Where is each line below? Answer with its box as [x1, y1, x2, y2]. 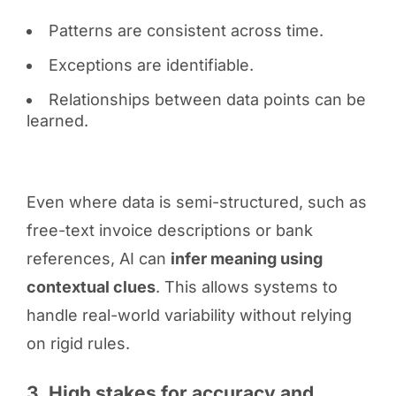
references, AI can [26, 248, 171, 268]
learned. [26, 110, 88, 130]
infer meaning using [170, 248, 323, 268]
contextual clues [26, 277, 156, 296]
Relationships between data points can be [48, 89, 366, 109]
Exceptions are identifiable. [48, 55, 254, 74]
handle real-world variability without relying [26, 305, 352, 324]
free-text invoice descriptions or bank [26, 220, 313, 240]
